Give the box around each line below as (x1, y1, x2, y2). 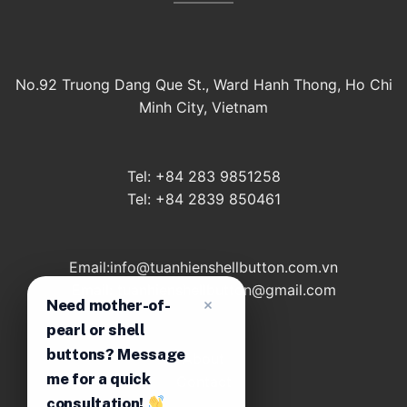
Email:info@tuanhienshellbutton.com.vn (69, 258, 338, 277)
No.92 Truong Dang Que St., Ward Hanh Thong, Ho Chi (15, 74, 392, 94)
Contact (175, 372, 232, 392)
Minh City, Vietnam (139, 97, 268, 116)
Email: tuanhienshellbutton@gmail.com (71, 281, 336, 300)
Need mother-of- (46, 296, 171, 314)
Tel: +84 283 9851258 (126, 166, 281, 185)
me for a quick (46, 370, 151, 388)
